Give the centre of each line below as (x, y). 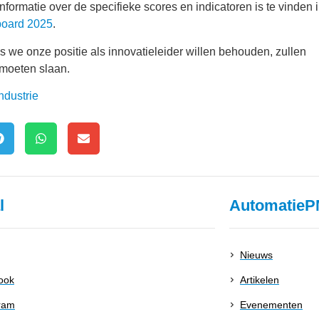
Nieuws (256, 255)
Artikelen (259, 279)
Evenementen (271, 304)
